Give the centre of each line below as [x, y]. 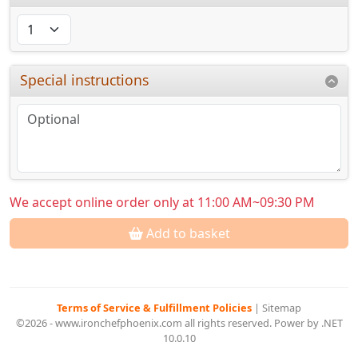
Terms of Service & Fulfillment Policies [155, 308]
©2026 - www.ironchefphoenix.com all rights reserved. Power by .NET [179, 323]
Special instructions [85, 80]
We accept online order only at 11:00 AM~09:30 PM [162, 203]
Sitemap [282, 308]
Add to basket [186, 234]
